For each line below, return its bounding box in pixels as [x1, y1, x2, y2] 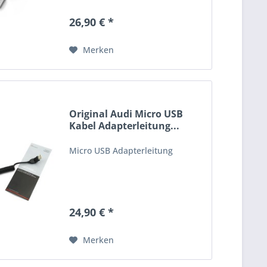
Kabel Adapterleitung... [69, 119, 180, 133]
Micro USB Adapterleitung [69, 145, 173, 157]
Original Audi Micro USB [69, 107, 184, 121]
